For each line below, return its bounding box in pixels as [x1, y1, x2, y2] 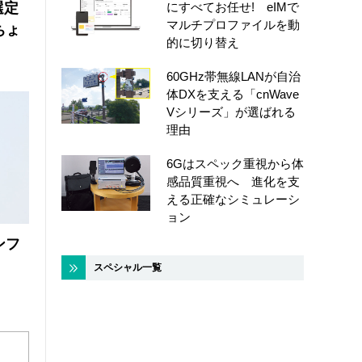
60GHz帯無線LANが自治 [166, 69, 301, 84]
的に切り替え [166, 36, 239, 50]
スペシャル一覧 [94, 262, 162, 274]
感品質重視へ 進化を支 [166, 175, 300, 189]
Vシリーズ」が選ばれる [166, 105, 296, 120]
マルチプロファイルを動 [166, 18, 300, 32]
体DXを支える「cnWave [166, 87, 299, 102]
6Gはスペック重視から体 [166, 157, 304, 171]
